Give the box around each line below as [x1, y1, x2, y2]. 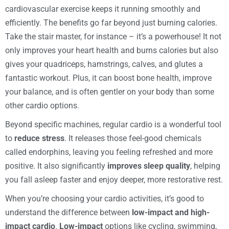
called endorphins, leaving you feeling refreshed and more [5, 147, 213, 157]
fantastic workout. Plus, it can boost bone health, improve [5, 73, 212, 83]
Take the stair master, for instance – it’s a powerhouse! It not [5, 31, 221, 41]
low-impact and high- [132, 207, 210, 217]
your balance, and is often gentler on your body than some [5, 86, 214, 97]
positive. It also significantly [5, 161, 107, 171]
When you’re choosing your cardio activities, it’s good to [5, 193, 204, 203]
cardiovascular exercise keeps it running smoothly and [5, 4, 200, 14]
